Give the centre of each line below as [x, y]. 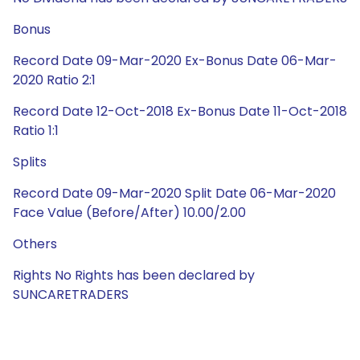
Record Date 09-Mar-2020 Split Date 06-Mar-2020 [174, 193]
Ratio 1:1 [36, 131]
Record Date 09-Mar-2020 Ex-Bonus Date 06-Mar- [175, 61]
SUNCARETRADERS [71, 295]
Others [35, 244]
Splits [30, 162]
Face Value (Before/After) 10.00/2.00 [129, 213]
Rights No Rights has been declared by [134, 275]
